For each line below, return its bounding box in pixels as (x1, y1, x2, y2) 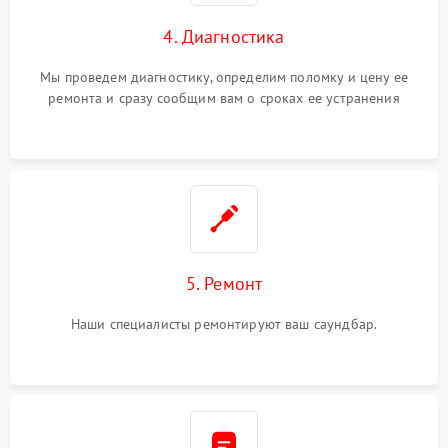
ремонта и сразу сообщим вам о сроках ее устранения (48, 89, 400, 107)
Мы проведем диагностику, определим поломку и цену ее (40, 68, 408, 86)
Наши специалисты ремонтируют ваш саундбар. (70, 315, 378, 333)
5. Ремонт (185, 272, 263, 295)
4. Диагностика (163, 25, 285, 48)
